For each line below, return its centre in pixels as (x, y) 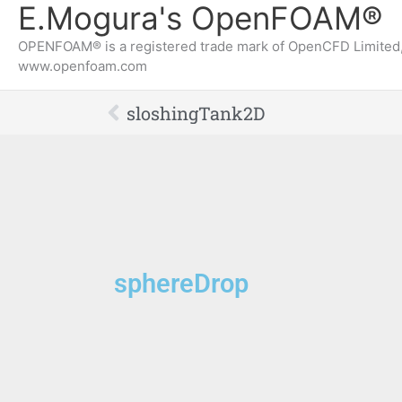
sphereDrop (181, 284)
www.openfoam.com (83, 66)
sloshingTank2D (196, 113)
